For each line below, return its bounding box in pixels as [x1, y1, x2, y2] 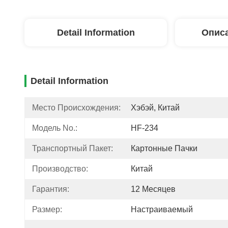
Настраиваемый [131, 205, 193, 214]
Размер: [32, 205, 62, 214]
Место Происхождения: [32, 103, 121, 112]
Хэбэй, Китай [131, 103, 180, 112]
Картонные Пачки [131, 144, 197, 153]
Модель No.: [32, 124, 77, 132]
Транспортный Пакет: [32, 144, 113, 153]
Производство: [32, 164, 88, 173]
